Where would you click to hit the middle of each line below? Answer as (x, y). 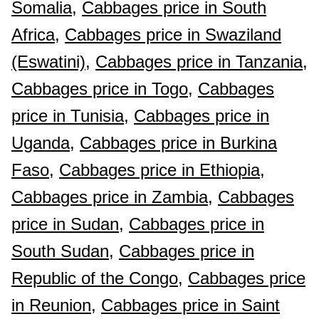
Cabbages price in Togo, (102, 89)
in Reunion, (54, 305)
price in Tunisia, (70, 116)
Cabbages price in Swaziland (173, 35)
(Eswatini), (51, 62)
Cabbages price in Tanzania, (202, 62)
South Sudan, (63, 251)
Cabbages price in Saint (190, 305)
